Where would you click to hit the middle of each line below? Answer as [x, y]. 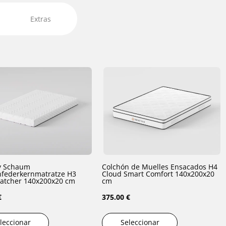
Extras [41, 19]
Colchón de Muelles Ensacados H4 [160, 166]
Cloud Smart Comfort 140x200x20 [138, 174]
